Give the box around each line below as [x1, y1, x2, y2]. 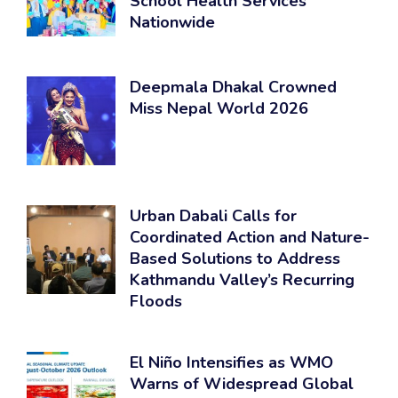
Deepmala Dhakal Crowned [130, 76, 337, 98]
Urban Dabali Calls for [130, 204, 297, 227]
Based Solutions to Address [130, 247, 340, 269]
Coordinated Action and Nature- [130, 226, 370, 248]
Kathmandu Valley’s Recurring [130, 268, 354, 291]
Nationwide [130, 11, 215, 33]
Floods [130, 290, 182, 312]
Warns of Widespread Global [130, 372, 354, 394]
